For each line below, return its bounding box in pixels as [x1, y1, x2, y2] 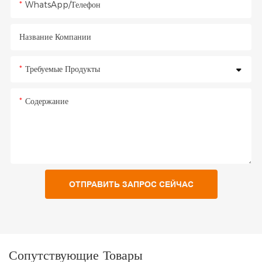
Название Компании [19, 31, 91, 42]
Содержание [25, 95, 68, 106]
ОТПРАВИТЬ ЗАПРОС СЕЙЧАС [68, 179, 194, 189]
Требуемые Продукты [25, 63, 100, 74]
